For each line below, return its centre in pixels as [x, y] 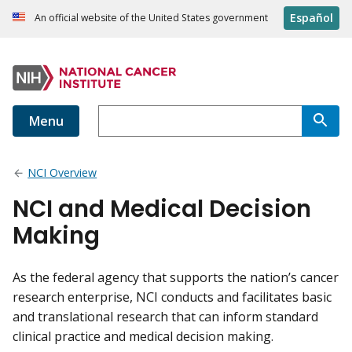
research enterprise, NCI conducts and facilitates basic [172, 297]
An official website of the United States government [151, 18]
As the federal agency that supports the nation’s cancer [176, 278]
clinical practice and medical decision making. [145, 337]
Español [312, 18]
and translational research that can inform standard [165, 317]
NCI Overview [62, 173]
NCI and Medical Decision [162, 209]
